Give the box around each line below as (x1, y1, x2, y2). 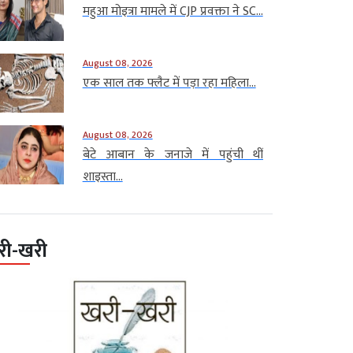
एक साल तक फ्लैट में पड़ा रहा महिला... (82, 72, 256, 94)
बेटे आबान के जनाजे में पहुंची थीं (82, 143, 263, 165)
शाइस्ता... (82, 165, 123, 188)
